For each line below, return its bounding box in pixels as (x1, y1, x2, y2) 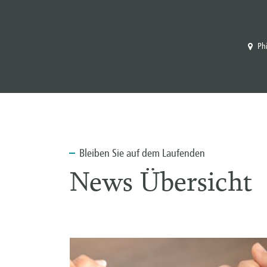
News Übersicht (70, 170, 252, 198)
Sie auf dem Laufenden (110, 147, 205, 160)
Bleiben (79, 147, 110, 160)
